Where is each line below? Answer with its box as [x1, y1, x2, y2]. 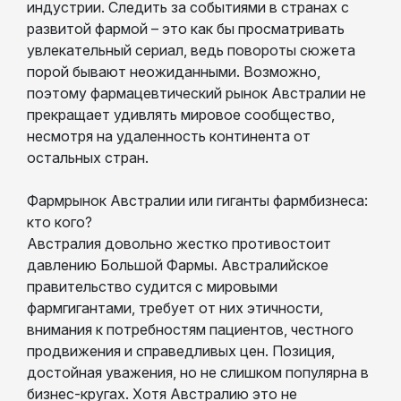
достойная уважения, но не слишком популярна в [27, 363, 369, 381]
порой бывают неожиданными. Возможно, [27, 62, 320, 81]
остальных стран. [27, 148, 149, 166]
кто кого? [27, 212, 92, 231]
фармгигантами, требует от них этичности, [27, 298, 323, 317]
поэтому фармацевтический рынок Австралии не [27, 83, 366, 102]
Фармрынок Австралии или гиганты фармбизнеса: [27, 191, 368, 209]
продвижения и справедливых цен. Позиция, [27, 341, 335, 360]
